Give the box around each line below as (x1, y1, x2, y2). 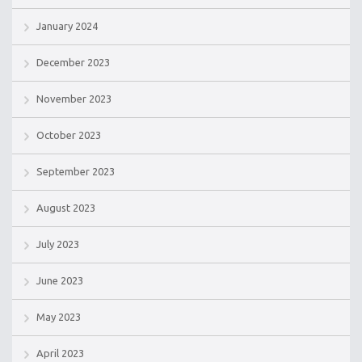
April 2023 (36, 347, 84, 359)
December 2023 (36, 56, 110, 68)
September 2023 (36, 165, 115, 177)
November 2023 (36, 92, 112, 104)
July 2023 (36, 238, 79, 250)
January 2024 (36, 19, 98, 32)
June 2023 (36, 274, 83, 286)
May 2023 (36, 310, 81, 322)
